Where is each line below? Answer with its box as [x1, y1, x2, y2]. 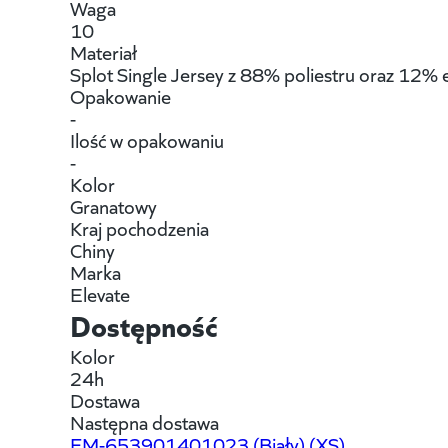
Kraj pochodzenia [69, 213, 209, 241]
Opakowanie [69, 81, 171, 109]
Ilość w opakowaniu [69, 125, 224, 153]
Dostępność [69, 303, 217, 345]
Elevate [69, 279, 130, 307]
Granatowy [69, 191, 157, 219]
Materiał [69, 37, 137, 65]
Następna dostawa [69, 407, 219, 435]
